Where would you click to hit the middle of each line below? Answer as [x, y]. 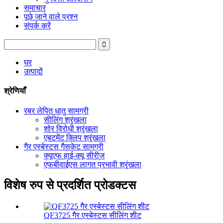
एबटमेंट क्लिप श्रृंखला [75, 137]
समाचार [35, 8]
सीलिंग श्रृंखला [65, 119]
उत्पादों [33, 71]
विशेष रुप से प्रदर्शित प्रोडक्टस [70, 185]
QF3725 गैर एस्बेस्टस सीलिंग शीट [93, 216]
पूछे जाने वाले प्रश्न [51, 17]
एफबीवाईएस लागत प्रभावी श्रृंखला [93, 164]
